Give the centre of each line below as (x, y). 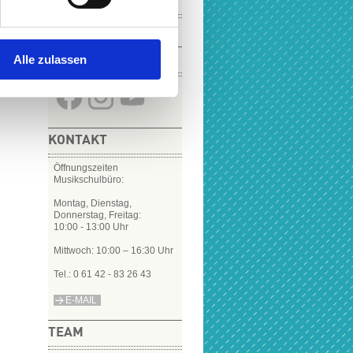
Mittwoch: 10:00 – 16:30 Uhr (113, 251)
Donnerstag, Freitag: (97, 215)
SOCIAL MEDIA (93, 59)
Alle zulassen (50, 59)
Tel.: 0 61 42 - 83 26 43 (102, 274)
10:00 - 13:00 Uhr (91, 227)
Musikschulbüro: (89, 180)
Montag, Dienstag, (93, 203)
